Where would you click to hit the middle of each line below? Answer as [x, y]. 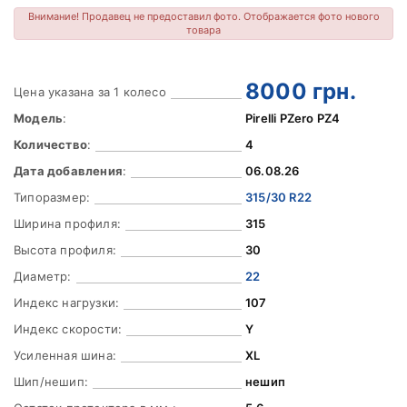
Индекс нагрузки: [67, 303]
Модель [39, 118]
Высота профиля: [65, 250]
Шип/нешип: [51, 382]
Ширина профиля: [67, 223]
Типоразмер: [52, 197]
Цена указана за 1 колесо [90, 92]
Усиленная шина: [65, 355]
